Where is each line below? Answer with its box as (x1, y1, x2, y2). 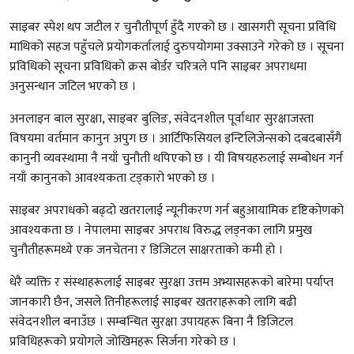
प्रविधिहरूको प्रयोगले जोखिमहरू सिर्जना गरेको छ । (9, 330, 236, 352)
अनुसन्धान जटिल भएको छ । (9, 75, 136, 97)
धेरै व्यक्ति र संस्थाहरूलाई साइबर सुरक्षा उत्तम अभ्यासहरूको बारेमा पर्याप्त (9, 271, 333, 293)
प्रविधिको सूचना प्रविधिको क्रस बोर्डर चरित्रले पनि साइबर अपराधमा (9, 55, 307, 77)
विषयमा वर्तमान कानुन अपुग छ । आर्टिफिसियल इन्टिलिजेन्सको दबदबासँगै (9, 127, 341, 149)
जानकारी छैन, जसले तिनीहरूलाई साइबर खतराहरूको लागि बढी (9, 291, 296, 313)
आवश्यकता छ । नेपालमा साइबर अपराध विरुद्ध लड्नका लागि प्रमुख (9, 219, 312, 241)
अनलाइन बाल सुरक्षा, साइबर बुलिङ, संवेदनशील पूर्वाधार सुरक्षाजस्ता (9, 107, 314, 130)
